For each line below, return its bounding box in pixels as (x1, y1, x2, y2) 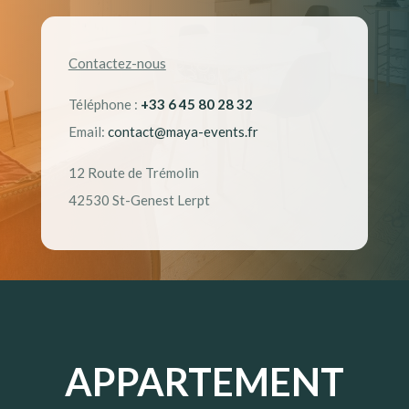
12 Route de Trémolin (68, 164, 199, 182)
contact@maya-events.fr (107, 123, 258, 141)
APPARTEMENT (64, 358, 344, 404)
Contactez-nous (68, 55, 166, 72)
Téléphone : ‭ (68, 96, 141, 113)
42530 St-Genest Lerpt (68, 192, 210, 209)
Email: (68, 123, 108, 141)
